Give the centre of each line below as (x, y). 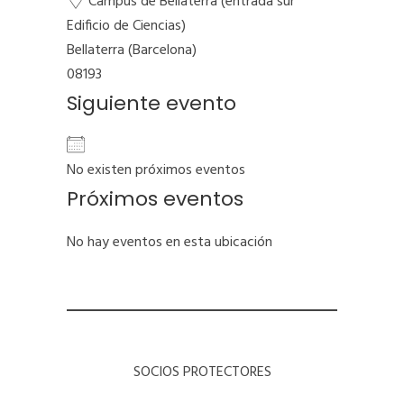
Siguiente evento (151, 103)
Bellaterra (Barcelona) (132, 50)
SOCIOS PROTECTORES (202, 372)
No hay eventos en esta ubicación (170, 242)
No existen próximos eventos (156, 171)
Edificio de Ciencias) (126, 26)
